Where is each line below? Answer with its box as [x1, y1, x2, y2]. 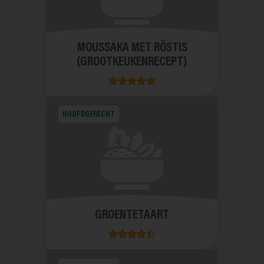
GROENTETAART [95, 209, 169, 223]
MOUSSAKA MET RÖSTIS [77, 42, 187, 55]
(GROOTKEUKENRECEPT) [77, 56, 187, 70]
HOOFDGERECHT [62, 110, 115, 119]
